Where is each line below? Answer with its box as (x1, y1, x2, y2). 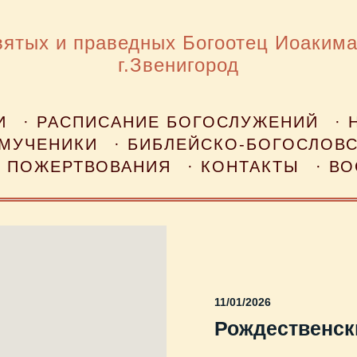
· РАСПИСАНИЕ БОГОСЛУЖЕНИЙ (22, 112, 319, 131)
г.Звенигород (118, 53, 240, 76)
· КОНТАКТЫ (187, 157, 300, 175)
